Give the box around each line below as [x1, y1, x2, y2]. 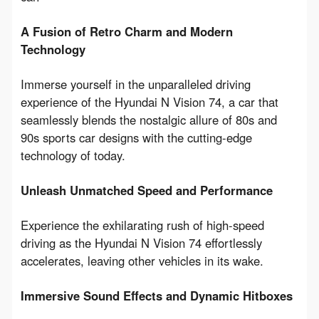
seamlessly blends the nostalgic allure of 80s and [20, 110, 277, 128]
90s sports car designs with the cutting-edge [20, 128, 252, 146]
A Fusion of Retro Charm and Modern [20, 22, 233, 40]
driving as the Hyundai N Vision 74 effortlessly [20, 234, 262, 251]
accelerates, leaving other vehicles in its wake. [20, 251, 263, 269]
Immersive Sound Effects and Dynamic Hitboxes [20, 286, 293, 304]
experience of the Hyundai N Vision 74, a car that [20, 93, 278, 110]
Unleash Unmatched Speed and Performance [20, 181, 273, 199]
